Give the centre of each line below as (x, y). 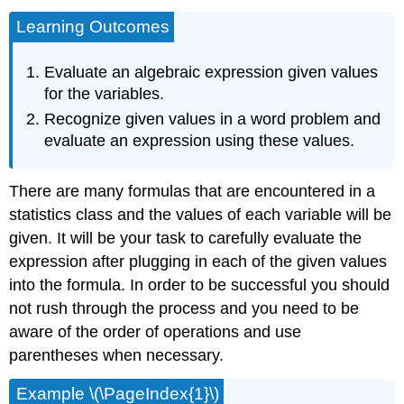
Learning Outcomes (93, 26)
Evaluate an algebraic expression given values (211, 72)
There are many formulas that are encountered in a (193, 192)
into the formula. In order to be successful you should (200, 285)
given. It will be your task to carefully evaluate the (186, 239)
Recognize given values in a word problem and (213, 119)
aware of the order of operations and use (156, 332)
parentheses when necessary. (117, 356)
